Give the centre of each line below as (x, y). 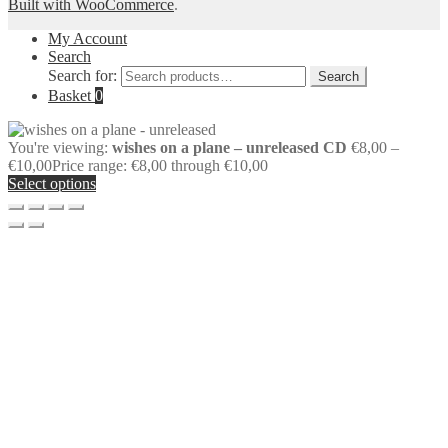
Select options (52, 183)
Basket (71, 95)
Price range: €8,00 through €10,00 (160, 165)
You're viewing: (60, 147)
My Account (87, 38)
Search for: (82, 75)
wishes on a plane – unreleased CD (229, 147)
